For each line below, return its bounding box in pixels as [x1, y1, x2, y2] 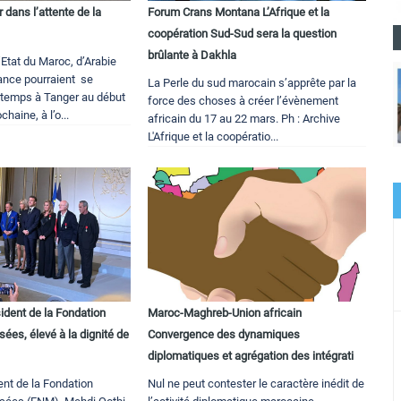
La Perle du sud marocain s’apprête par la [148, 76, 357, 90]
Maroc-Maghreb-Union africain [148, 306, 303, 320]
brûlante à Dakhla [148, 48, 237, 63]
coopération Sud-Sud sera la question [148, 27, 337, 41]
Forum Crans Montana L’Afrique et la [148, 5, 330, 20]
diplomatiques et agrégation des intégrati [148, 349, 354, 363]
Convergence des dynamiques [148, 328, 301, 342]
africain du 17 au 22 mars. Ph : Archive [148, 112, 341, 126]
